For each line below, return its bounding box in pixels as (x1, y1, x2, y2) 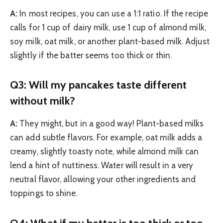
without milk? (10, 94, 76, 108)
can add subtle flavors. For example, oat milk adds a (10, 132, 203, 143)
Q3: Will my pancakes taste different (10, 78, 187, 92)
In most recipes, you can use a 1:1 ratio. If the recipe (17, 8, 208, 18)
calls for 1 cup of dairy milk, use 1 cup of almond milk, (10, 22, 206, 32)
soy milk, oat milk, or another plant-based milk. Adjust (10, 36, 210, 46)
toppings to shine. (10, 188, 78, 199)
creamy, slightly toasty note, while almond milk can (10, 146, 199, 157)
